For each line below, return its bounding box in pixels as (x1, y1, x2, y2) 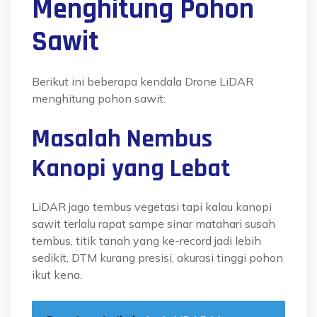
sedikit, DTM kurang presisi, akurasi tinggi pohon (32, 250, 283, 265)
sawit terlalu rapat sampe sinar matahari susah (32, 217, 275, 231)
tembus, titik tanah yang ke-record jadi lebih (32, 234, 261, 248)
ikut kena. (32, 267, 82, 282)
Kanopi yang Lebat (32, 153, 231, 185)
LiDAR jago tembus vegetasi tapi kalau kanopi (32, 200, 272, 214)
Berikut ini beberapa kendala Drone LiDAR (32, 74, 253, 88)
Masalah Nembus (32, 123, 212, 155)
